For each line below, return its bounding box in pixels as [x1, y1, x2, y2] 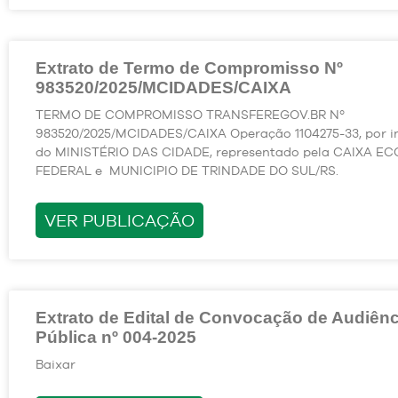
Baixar [36, 356, 76, 371]
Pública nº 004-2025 [36, 327, 196, 346]
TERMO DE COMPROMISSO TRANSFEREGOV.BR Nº [36, 107, 345, 122]
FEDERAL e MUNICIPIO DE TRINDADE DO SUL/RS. [36, 163, 338, 178]
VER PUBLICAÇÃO [44, 210, 195, 230]
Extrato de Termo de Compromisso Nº [36, 58, 343, 77]
